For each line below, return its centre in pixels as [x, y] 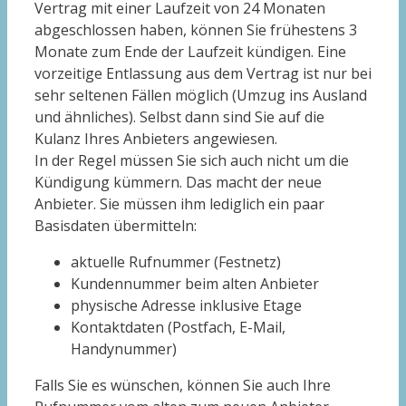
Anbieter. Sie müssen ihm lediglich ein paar [179, 203]
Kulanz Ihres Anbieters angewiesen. [156, 138]
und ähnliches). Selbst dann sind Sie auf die [179, 116]
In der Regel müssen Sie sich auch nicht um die [192, 160]
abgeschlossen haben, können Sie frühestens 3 [196, 29]
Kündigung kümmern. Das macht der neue [178, 182]
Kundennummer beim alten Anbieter [195, 283]
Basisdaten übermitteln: [116, 225]
